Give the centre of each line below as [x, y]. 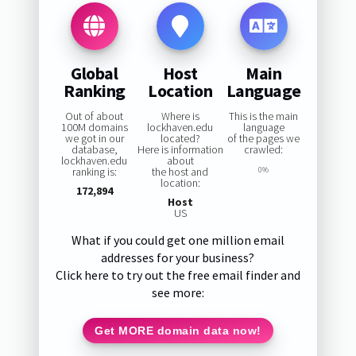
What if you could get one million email [178, 240]
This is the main [264, 116]
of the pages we [264, 139]
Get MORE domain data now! [178, 330]
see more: [178, 293]
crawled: [264, 150]
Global [95, 73]
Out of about [95, 116]
